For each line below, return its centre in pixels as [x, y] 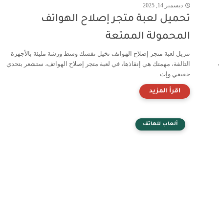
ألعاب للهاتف [160, 124]
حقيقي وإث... [173, 74]
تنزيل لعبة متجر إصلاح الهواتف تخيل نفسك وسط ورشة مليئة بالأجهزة [100, 53]
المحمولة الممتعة [148, 37]
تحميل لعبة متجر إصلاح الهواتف [116, 19]
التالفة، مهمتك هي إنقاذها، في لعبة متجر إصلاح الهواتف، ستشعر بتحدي [98, 64]
